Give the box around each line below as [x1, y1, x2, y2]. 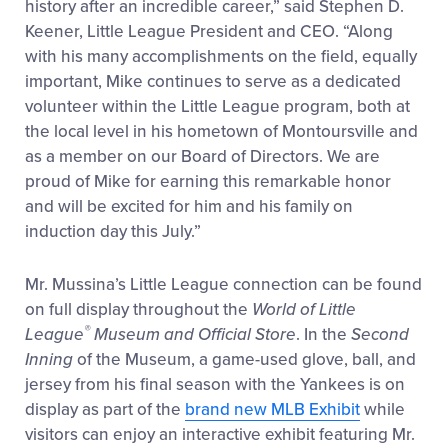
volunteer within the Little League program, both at [25, 96, 410, 118]
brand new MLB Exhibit [185, 399, 360, 421]
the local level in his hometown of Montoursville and [25, 121, 418, 143]
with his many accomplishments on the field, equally [25, 46, 417, 68]
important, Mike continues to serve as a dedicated [25, 71, 401, 93]
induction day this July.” [25, 221, 201, 243]
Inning [25, 349, 77, 371]
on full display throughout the [25, 299, 252, 321]
